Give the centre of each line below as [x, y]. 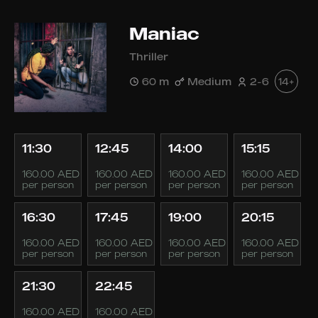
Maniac [164, 33]
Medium [209, 81]
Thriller [149, 56]
